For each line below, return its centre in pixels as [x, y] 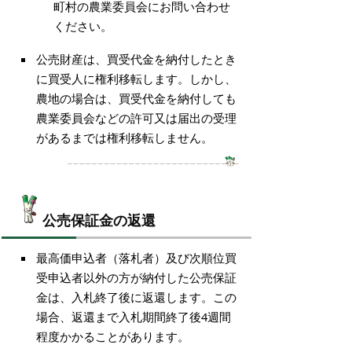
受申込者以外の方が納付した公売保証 [136, 277]
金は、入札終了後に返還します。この [136, 297]
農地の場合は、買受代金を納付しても [136, 98]
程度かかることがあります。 [113, 336]
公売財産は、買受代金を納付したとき [136, 59]
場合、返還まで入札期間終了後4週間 [134, 317]
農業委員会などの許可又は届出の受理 [136, 117]
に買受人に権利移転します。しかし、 [136, 78]
